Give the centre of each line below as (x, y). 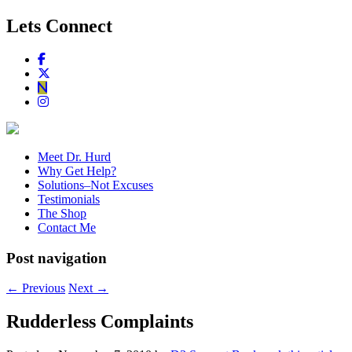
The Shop (62, 213)
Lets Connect (59, 26)
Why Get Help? (77, 170)
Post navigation (57, 258)
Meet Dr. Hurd (74, 156)
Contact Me (67, 227)
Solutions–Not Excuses (95, 185)
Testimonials (69, 199)
